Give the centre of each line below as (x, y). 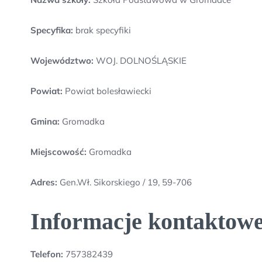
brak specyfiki (102, 30)
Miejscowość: (58, 152)
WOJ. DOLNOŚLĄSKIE (140, 61)
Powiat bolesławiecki (107, 91)
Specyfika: (52, 30)
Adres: (45, 182)
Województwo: (62, 61)
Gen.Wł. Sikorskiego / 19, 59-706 (126, 182)
